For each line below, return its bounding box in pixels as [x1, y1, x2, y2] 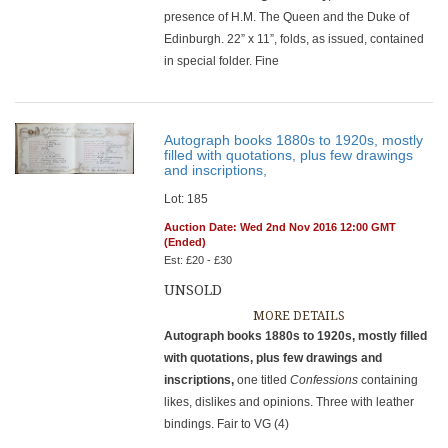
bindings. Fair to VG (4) [164, 417, 290, 431]
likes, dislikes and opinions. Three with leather [164, 395, 415, 409]
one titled [237, 373, 291, 387]
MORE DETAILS [252, 309, 345, 323]
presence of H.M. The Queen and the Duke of [164, 10, 410, 24]
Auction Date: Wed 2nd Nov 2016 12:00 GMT [164, 221, 397, 233]
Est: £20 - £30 [164, 254, 233, 266]
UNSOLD [164, 282, 223, 298]
